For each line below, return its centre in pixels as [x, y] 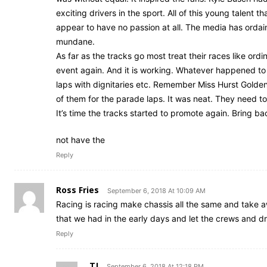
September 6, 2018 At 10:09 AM [156, 191]
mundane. [75, 42]
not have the [80, 140]
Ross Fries [77, 190]
